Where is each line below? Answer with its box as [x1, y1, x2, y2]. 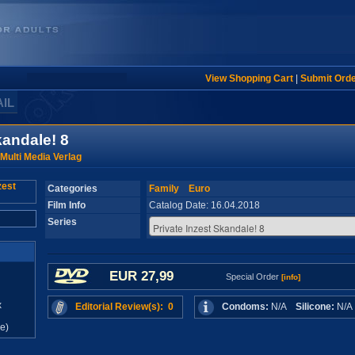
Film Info [47, 200, 86, 211]
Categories [47, 183, 97, 194]
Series [47, 216, 77, 227]
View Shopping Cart [204, 73, 293, 84]
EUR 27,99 [109, 269, 174, 284]
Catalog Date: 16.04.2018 [148, 200, 272, 211]
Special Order [225, 272, 281, 281]
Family [148, 183, 179, 194]
